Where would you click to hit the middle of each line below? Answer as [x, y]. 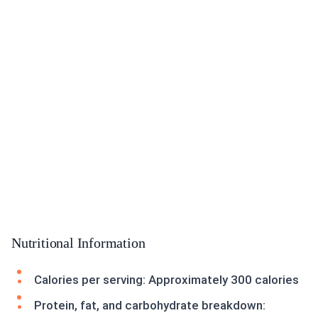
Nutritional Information [78, 243]
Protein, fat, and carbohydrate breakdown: [150, 306]
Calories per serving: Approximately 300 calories [166, 280]
